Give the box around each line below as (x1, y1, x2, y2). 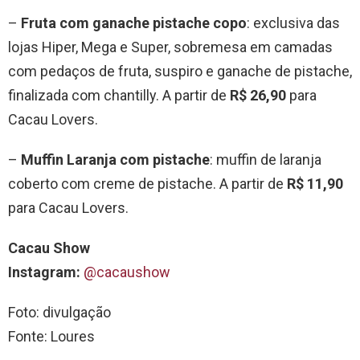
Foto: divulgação (8, 304, 111, 321)
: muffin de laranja (210, 151, 321, 169)
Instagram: (8, 264, 84, 281)
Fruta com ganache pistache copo (21, 14, 247, 32)
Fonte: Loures (8, 328, 95, 346)
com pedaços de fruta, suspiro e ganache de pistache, (8, 63, 352, 80)
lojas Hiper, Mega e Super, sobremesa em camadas (8, 39, 333, 56)
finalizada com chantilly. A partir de (8, 87, 230, 104)
